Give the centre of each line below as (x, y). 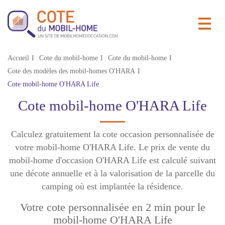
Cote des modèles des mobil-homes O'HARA (71, 71)
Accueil (18, 58)
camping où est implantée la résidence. (113, 186)
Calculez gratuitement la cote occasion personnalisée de (113, 134)
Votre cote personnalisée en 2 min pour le (113, 207)
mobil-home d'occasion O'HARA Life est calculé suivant (113, 160)
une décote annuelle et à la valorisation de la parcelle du (113, 173)
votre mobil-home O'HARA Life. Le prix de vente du (113, 147)
